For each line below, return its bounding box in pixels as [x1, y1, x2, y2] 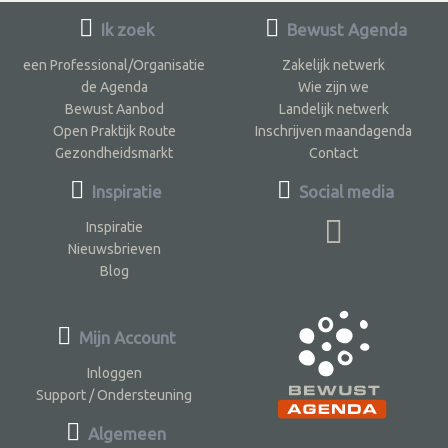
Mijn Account [74, 327, 176, 347]
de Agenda [80, 78, 148, 95]
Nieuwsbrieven [67, 240, 161, 257]
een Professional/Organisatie [23, 56, 206, 73]
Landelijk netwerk [278, 100, 389, 117]
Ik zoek [96, 19, 154, 39]
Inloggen [86, 364, 142, 381]
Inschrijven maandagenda [255, 122, 413, 139]
